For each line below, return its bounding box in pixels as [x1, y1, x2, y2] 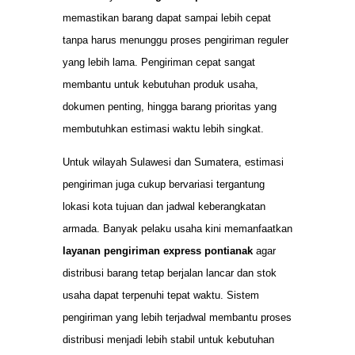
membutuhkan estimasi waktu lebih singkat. [63, 122, 264, 135]
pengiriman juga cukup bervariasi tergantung [63, 178, 265, 191]
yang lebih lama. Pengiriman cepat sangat [63, 55, 255, 68]
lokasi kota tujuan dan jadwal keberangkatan [63, 200, 265, 213]
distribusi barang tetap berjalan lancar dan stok [63, 267, 277, 280]
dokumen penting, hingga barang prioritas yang [63, 100, 277, 113]
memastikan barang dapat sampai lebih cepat [63, 11, 271, 24]
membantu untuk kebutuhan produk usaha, [63, 78, 258, 90]
